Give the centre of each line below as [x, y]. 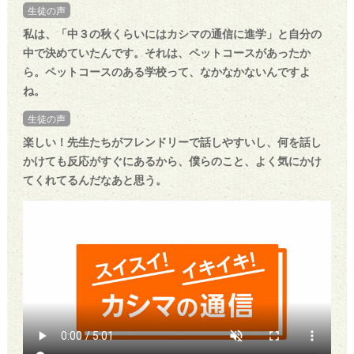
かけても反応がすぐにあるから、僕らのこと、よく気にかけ [172, 161]
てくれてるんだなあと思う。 [94, 180]
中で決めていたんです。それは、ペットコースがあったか [166, 53]
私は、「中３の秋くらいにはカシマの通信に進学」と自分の [172, 34]
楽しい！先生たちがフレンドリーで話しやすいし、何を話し [172, 142]
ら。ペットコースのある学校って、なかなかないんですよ [166, 72]
